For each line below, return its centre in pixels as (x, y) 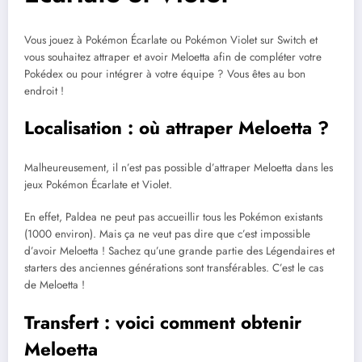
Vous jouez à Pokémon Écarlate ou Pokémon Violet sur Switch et (171, 40)
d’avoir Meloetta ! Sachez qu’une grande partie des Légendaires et (179, 251)
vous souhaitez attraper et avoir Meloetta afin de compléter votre (173, 57)
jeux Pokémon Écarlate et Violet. (98, 185)
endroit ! (44, 90)
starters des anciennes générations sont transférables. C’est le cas (174, 268)
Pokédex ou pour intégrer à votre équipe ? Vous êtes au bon (165, 74)
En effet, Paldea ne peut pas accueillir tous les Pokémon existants (173, 217)
